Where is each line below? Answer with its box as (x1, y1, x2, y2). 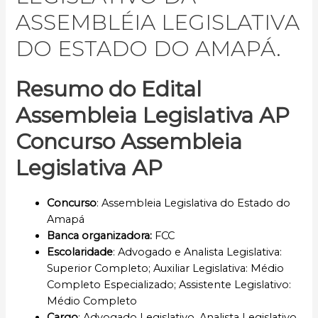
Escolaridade (47, 246, 114, 259)
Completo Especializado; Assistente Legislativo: (47, 278, 292, 292)
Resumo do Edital (16, 76, 202, 103)
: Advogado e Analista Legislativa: (113, 246, 283, 259)
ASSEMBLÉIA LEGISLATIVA (16, 9, 300, 36)
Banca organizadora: (47, 229, 155, 243)
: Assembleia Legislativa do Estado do (97, 197, 291, 210)
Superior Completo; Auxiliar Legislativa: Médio (47, 262, 285, 275)
